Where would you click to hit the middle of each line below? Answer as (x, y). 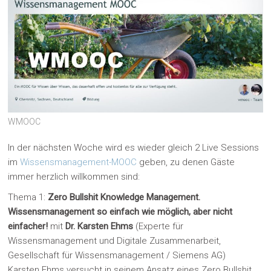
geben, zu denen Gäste (186, 162)
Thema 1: (28, 197)
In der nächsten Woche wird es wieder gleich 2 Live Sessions (134, 147)
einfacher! (28, 226)
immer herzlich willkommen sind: (74, 176)
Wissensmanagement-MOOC (79, 162)
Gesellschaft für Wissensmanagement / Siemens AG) (117, 255)
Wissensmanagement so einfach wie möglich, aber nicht (120, 211)
